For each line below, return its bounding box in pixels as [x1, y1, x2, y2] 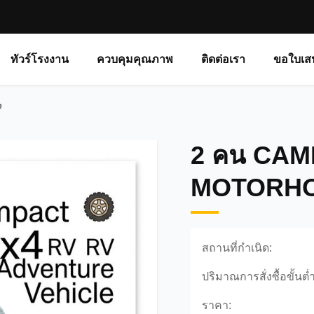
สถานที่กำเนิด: [202, 242, 272, 254]
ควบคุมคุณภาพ [97, 53, 174, 65]
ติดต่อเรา [201, 53, 246, 65]
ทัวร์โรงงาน [11, 53, 69, 65]
